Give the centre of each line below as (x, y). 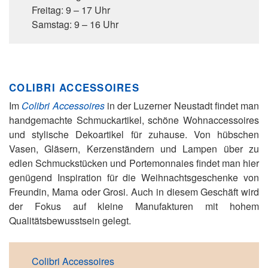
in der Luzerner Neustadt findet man (182, 106)
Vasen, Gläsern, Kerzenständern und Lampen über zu (134, 149)
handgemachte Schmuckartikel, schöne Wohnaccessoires (134, 120)
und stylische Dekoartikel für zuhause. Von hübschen (134, 134)
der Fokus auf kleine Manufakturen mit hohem (134, 206)
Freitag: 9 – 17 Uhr (71, 10)
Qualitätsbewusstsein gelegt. (70, 220)
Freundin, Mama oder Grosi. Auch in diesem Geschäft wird (134, 192)
